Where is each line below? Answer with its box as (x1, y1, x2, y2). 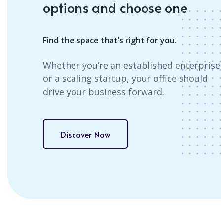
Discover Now (61, 129, 110, 140)
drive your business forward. (43, 86, 164, 98)
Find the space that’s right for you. (43, 35, 177, 46)
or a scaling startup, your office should (43, 73, 208, 84)
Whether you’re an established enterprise (43, 59, 220, 71)
